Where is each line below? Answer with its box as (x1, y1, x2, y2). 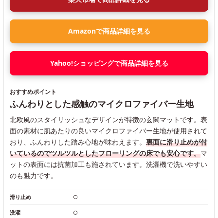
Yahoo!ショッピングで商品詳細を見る (50, 58, 168, 68)
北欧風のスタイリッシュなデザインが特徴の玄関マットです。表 (10, 114, 207, 124)
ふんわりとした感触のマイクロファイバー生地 (10, 97, 194, 109)
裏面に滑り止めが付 (146, 137, 207, 146)
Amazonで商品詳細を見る (68, 26, 150, 36)
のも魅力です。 (10, 170, 57, 180)
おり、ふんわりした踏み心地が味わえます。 (10, 137, 146, 146)
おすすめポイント (10, 87, 56, 96)
